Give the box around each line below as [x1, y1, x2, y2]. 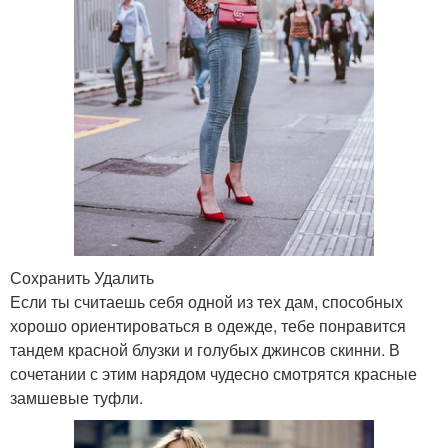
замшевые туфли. [10, 385, 143, 409]
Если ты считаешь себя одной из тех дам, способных [10, 289, 403, 313]
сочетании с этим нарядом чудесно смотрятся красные [10, 361, 417, 385]
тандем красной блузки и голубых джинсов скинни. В [10, 337, 400, 361]
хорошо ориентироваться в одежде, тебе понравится [10, 313, 406, 337]
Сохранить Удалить [10, 265, 154, 289]
